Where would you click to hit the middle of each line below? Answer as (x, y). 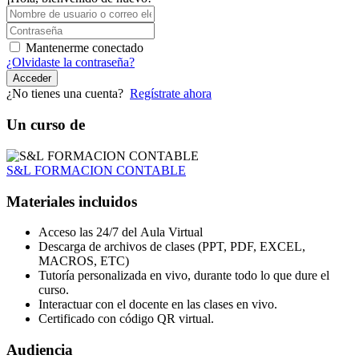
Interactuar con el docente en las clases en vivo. (158, 305)
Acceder (32, 79)
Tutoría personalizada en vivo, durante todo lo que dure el (184, 276)
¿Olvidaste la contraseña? (71, 63)
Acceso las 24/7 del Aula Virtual (121, 232)
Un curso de (46, 125)
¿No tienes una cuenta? (68, 94)
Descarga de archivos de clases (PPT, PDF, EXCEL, (172, 247)
